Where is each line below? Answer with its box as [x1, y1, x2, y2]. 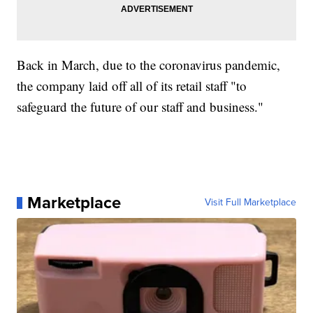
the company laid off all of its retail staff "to [17, 77, 247, 95]
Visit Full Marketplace [204, 195, 296, 210]
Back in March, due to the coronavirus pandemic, [17, 56, 281, 74]
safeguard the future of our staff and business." [17, 98, 264, 116]
